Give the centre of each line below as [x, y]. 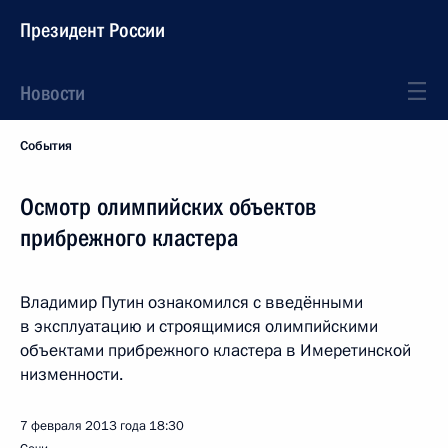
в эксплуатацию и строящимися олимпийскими [199, 326]
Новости [52, 93]
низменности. [71, 374]
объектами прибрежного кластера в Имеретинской [215, 350]
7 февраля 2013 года [83, 426]
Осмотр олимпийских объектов [168, 207]
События [46, 146]
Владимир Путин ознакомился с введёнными [191, 302]
